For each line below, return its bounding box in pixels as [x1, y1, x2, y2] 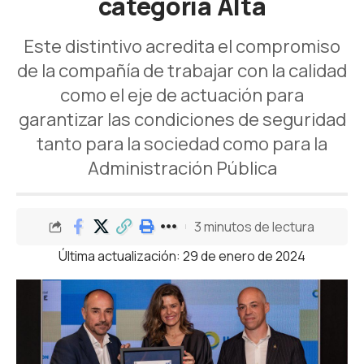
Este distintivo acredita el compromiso [24, 34, 340, 58]
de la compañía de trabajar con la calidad [17, 58, 347, 83]
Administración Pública [87, 156, 277, 180]
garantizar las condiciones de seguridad [18, 107, 346, 132]
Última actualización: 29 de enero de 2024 [58, 247, 305, 265]
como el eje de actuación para [60, 83, 304, 107]
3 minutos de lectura [194, 217, 314, 236]
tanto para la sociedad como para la [37, 132, 327, 156]
